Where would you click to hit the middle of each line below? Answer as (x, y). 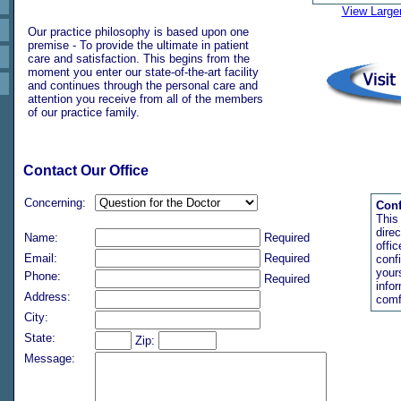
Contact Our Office (86, 171)
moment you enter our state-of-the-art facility (143, 72)
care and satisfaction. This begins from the (139, 59)
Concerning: (55, 203)
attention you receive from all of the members (145, 99)
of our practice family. (84, 112)
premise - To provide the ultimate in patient (138, 45)
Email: (41, 258)
